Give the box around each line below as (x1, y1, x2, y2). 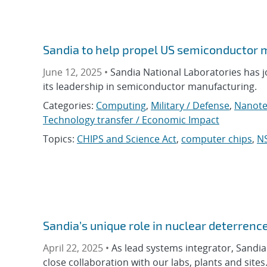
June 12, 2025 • (43, 66, 110, 79)
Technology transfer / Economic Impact (43, 113, 219, 127)
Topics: (43, 132, 77, 146)
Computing (96, 99, 146, 113)
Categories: (43, 99, 96, 113)
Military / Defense (151, 99, 229, 113)
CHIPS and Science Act (77, 132, 176, 146)
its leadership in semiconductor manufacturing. (43, 80, 257, 94)
